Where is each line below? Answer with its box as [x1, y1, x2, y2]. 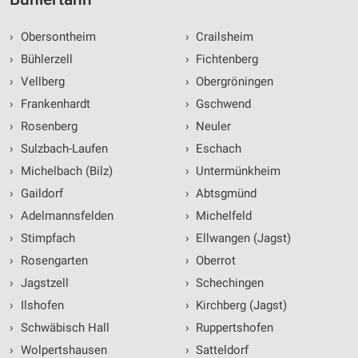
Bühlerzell [17, 52, 73, 67]
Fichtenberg [193, 52, 258, 67]
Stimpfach [17, 231, 75, 246]
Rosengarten [17, 253, 88, 268]
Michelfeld [193, 209, 252, 224]
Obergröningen [193, 74, 273, 89]
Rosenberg [17, 119, 78, 134]
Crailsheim [193, 30, 253, 45]
